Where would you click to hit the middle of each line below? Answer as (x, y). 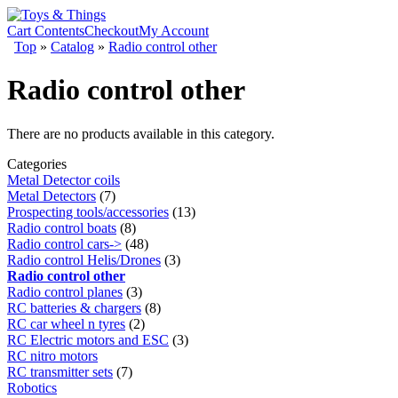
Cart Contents (46, 31)
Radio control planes (65, 291)
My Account (174, 31)
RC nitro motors (52, 355)
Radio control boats (62, 227)
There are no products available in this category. (141, 133)
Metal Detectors (52, 195)
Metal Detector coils (64, 179)
